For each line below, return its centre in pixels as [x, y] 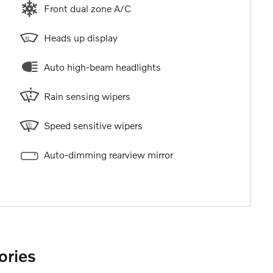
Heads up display [80, 37]
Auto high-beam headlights [102, 66]
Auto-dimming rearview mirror [108, 154]
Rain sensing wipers [87, 96]
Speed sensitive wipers [93, 125]
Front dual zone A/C [87, 8]
